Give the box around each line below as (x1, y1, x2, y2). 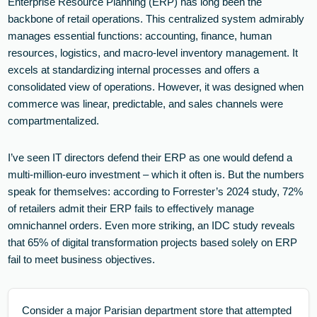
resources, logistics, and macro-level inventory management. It (8, 46, 299, 59)
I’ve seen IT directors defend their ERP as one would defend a (8, 151, 293, 163)
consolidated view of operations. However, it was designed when (8, 80, 304, 93)
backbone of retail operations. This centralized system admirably (8, 12, 305, 25)
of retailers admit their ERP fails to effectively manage (8, 202, 255, 214)
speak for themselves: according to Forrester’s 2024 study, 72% (8, 185, 304, 197)
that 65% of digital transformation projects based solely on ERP (8, 236, 298, 248)
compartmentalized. (8, 114, 100, 127)
